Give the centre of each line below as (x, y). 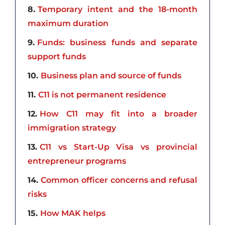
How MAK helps (73, 213)
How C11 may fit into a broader (119, 114)
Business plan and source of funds (111, 75)
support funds (57, 56)
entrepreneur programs (77, 161)
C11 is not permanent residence (102, 94)
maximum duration (68, 23)
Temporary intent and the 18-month (118, 9)
